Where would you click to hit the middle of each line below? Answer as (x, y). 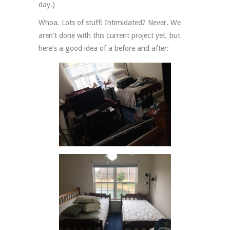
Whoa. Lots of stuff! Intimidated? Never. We (110, 23)
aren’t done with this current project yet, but (109, 36)
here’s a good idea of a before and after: (104, 49)
